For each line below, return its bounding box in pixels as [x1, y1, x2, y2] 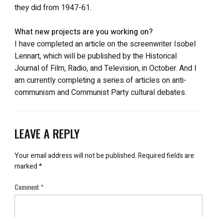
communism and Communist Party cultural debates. [15, 87, 186, 98]
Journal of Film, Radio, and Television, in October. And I [15, 62, 197, 74]
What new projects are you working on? [15, 26, 153, 38]
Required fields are [138, 151, 194, 161]
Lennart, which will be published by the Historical [15, 50, 177, 62]
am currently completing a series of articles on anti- [15, 75, 186, 86]
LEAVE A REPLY [15, 124, 79, 142]
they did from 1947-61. [15, 2, 92, 14]
